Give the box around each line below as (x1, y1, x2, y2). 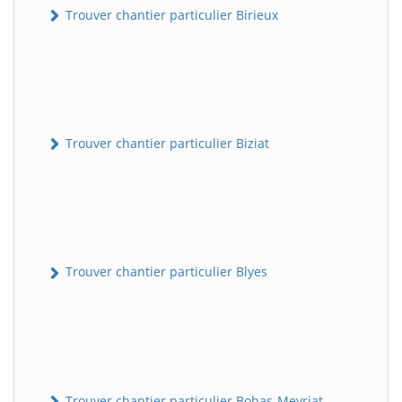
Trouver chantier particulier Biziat (62, 135, 269, 153)
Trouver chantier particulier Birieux (62, 5, 278, 23)
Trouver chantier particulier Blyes (62, 263, 267, 281)
